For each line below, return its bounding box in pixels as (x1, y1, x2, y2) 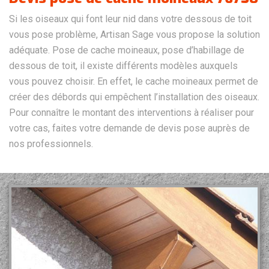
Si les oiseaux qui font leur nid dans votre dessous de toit (9, 13, 252, 25)
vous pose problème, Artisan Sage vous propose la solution (9, 29, 260, 41)
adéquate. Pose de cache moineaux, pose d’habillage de (9, 44, 244, 56)
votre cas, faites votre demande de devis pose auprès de (9, 122, 250, 134)
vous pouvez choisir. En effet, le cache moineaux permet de (9, 76, 258, 88)
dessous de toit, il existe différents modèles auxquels (9, 60, 238, 72)
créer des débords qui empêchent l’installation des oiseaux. (9, 91, 259, 103)
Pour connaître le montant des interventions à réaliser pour (9, 107, 254, 119)
